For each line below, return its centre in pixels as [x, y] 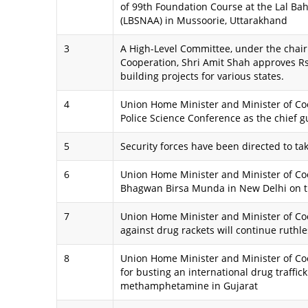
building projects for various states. [202, 76]
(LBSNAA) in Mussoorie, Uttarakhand [204, 21]
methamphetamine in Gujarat [189, 286]
